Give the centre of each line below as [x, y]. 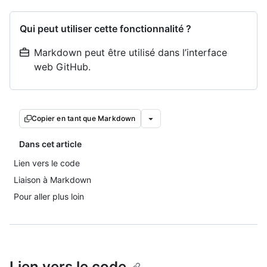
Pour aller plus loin [49, 196]
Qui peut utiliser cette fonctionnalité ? [105, 29]
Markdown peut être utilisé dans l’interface [131, 52]
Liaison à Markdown [52, 180]
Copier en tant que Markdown [84, 118]
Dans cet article [50, 144]
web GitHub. [62, 67]
